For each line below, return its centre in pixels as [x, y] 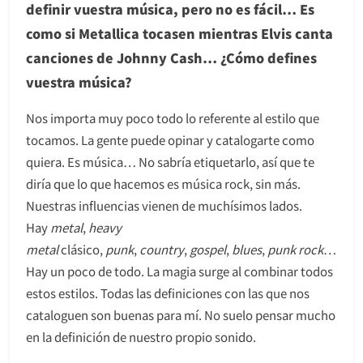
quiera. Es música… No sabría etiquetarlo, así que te [170, 161]
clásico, [82, 249]
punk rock [295, 249]
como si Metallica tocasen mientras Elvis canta [179, 33]
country [162, 249]
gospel [208, 249]
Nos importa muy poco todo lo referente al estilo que [173, 117]
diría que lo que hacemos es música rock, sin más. [163, 183]
